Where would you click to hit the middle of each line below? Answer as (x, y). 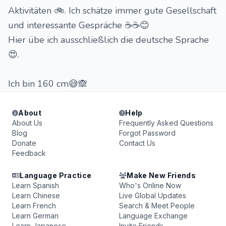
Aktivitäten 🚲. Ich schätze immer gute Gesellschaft (112, 11)
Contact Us (137, 143)
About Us (27, 123)
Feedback (29, 153)
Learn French (34, 206)
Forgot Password (147, 133)
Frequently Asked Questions (166, 123)
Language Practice (56, 175)
